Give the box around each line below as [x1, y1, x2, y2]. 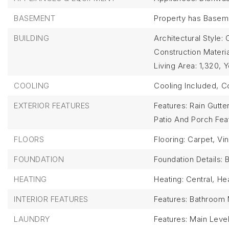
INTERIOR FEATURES [14, 194, 88, 204]
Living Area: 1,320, [154, 61, 221, 71]
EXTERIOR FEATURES [14, 101, 90, 110]
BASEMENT [14, 13, 55, 23]
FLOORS [14, 134, 44, 144]
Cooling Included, [154, 81, 219, 90]
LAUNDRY [14, 214, 50, 224]
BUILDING [14, 33, 49, 43]
